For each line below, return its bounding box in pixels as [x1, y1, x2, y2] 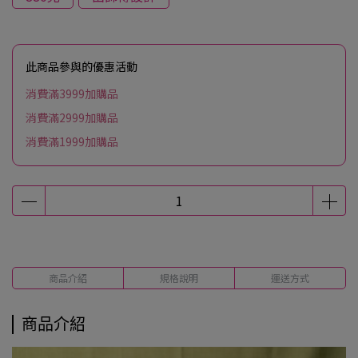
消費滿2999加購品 [26, 109, 118, 125]
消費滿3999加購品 [26, 86, 118, 101]
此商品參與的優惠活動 [26, 58, 137, 74]
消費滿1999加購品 [26, 133, 118, 149]
